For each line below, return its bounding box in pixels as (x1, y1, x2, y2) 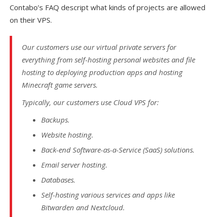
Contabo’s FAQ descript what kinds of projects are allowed (10, 2, 205, 13)
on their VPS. (10, 15, 52, 25)
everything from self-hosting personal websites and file (22, 55, 195, 65)
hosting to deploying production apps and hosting (22, 67, 183, 77)
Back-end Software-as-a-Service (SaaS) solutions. (41, 145, 195, 155)
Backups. (41, 115, 70, 125)
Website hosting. (41, 130, 93, 140)
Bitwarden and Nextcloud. (41, 202, 125, 213)
